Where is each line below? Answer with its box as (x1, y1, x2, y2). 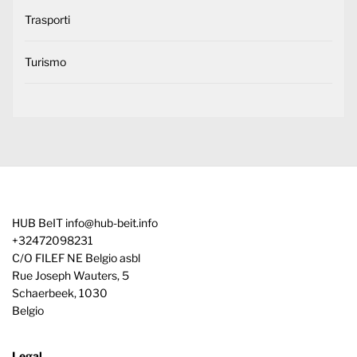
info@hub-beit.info (65, 215, 158, 229)
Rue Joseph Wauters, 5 (12, 268, 129, 282)
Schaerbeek (12, 285, 74, 300)
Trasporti (25, 12, 70, 26)
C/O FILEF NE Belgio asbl (12, 250, 140, 265)
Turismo (25, 54, 66, 69)
